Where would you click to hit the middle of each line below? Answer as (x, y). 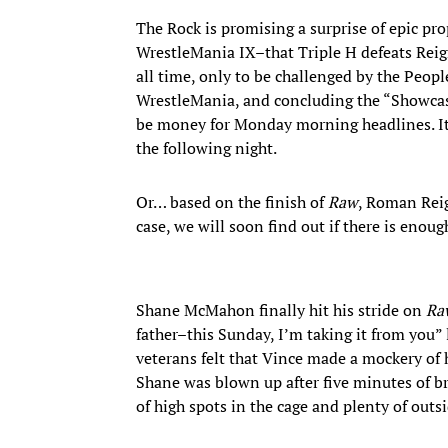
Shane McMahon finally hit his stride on (281, 309)
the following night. (206, 147)
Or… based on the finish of (232, 201)
